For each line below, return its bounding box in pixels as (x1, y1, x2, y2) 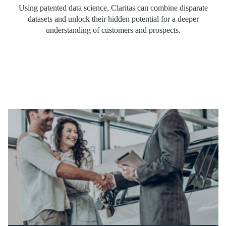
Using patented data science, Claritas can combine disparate (18, 3, 208, 12)
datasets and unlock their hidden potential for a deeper (27, 14, 199, 23)
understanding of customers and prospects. (45, 25, 181, 34)
